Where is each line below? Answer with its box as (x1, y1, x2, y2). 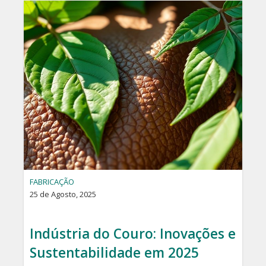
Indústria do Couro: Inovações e (30, 224, 236, 243)
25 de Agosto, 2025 (30, 189, 96, 200)
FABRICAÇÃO (30, 176, 74, 188)
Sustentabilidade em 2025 (30, 243, 199, 262)
